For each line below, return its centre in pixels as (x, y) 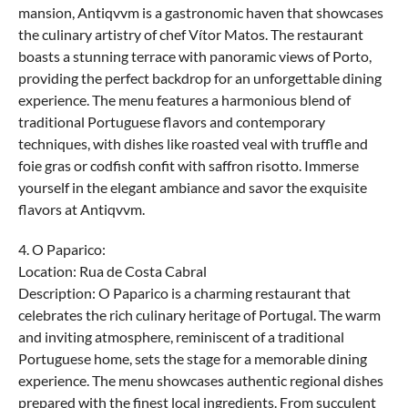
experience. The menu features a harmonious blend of (184, 100)
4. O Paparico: (61, 249)
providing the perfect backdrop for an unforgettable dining (199, 78)
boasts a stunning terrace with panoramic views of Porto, (194, 56)
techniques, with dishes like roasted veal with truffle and (193, 143)
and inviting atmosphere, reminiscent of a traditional (181, 337)
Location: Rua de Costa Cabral (112, 271)
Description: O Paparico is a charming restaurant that (184, 293)
